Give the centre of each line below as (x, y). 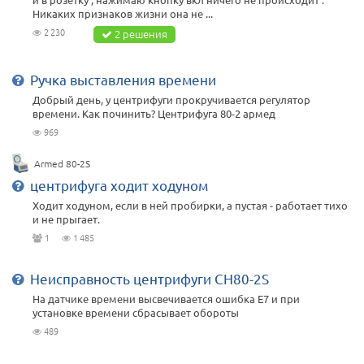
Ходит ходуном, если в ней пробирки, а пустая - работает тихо (190, 206)
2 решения (141, 34)
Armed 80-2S (62, 164)
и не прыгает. (66, 219)
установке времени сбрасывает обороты (136, 313)
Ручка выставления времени (123, 80)
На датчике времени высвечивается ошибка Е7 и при (166, 299)
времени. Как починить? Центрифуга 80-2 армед (154, 114)
